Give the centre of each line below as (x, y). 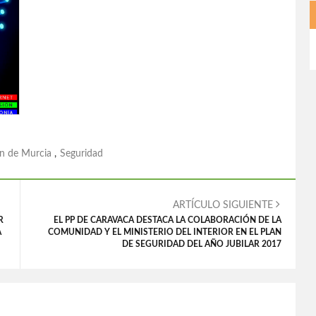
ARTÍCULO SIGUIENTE (224, 205)
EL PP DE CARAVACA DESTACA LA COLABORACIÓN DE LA (168, 220)
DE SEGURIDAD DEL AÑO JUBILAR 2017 (202, 244)
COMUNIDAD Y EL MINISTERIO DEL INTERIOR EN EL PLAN (165, 232)
